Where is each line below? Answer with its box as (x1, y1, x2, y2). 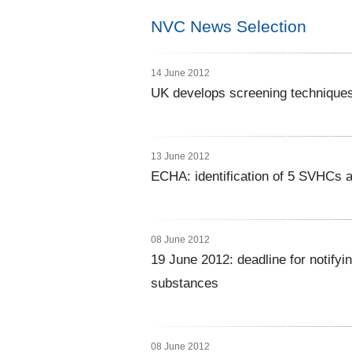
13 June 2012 (151, 151, 210, 162)
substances (151, 276, 218, 291)
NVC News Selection (151, 17, 306, 35)
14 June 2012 (151, 68, 210, 79)
